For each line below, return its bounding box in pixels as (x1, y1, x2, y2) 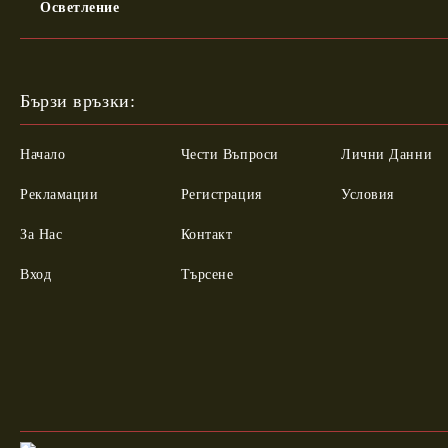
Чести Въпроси (180, 147, 279, 162)
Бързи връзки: (20, 91, 136, 111)
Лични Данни (341, 147, 433, 162)
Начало (20, 147, 66, 162)
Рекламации (20, 187, 99, 202)
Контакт (180, 227, 233, 242)
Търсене (180, 267, 234, 282)
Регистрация (180, 187, 262, 202)
